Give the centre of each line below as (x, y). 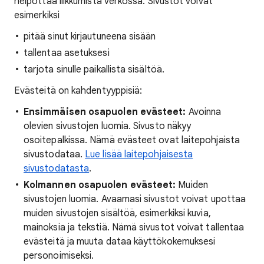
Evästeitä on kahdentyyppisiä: (78, 91)
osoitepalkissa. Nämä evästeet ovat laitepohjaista (132, 140)
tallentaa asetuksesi (67, 53)
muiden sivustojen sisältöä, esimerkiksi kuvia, (117, 213)
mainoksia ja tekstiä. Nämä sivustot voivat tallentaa (134, 227)
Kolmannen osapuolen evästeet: (100, 185)
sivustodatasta (57, 169)
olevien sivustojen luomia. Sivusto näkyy (108, 126)
